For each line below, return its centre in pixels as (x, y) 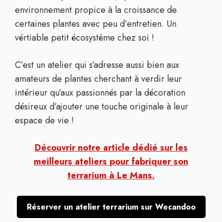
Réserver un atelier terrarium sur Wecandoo (111, 207)
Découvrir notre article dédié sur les (111, 148)
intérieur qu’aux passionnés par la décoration (100, 93)
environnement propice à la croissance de (96, 10)
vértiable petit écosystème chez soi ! (84, 38)
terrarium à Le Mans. (111, 175)
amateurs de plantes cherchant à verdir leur (98, 79)
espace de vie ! (44, 120)
